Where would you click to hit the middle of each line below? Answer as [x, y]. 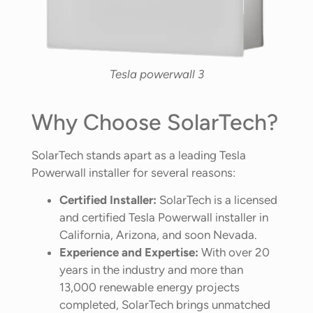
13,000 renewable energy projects [150, 287]
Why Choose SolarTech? [155, 123]
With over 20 [234, 253]
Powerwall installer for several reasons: [133, 173]
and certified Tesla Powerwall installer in [164, 218]
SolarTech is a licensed [217, 200]
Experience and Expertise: [129, 253]
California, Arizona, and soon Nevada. [158, 235]
